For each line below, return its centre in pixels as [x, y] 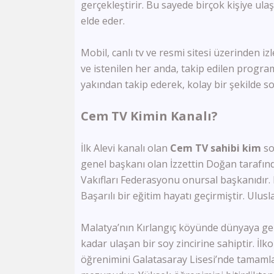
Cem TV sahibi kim [217, 148]
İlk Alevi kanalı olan [125, 148]
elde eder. [103, 21]
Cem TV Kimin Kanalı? [149, 116]
